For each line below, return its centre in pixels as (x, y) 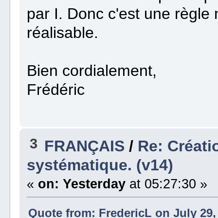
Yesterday (94, 184)
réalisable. (63, 33)
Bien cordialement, (92, 71)
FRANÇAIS (85, 146)
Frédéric (56, 90)
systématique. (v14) (100, 165)
